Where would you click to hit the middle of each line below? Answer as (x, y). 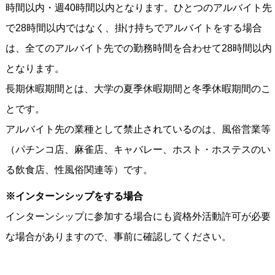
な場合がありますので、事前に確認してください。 (118, 237)
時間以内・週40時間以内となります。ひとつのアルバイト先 (138, 8)
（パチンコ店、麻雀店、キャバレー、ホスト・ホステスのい (138, 149)
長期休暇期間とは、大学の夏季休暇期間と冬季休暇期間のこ (138, 89)
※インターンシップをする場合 (74, 196)
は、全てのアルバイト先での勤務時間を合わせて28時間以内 (138, 48)
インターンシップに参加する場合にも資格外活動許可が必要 (138, 216)
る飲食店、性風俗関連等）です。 (79, 170)
